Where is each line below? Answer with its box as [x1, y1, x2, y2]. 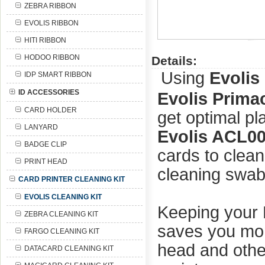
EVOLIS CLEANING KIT [24, 193, 102, 201]
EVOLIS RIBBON [24, 19, 79, 27]
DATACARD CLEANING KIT [24, 244, 114, 253]
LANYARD [24, 123, 58, 131]
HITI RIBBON [24, 36, 66, 44]
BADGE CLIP [24, 140, 67, 148]
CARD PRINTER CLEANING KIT [18, 175, 125, 183]
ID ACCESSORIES [18, 88, 79, 96]
